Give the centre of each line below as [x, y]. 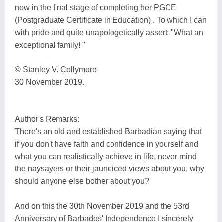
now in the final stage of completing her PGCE [96, 7]
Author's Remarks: [47, 119]
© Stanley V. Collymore [56, 69]
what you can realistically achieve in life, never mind [106, 156]
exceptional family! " [50, 45]
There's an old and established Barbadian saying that [108, 131]
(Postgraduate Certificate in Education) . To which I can [111, 20]
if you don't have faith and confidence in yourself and [107, 144]
